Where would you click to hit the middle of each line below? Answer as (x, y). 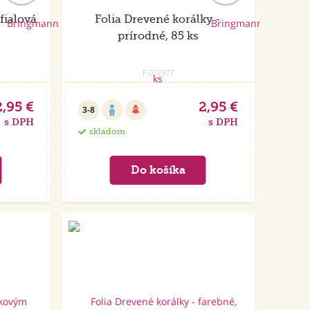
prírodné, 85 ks (158, 36)
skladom (107, 132)
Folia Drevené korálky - (158, 20)
